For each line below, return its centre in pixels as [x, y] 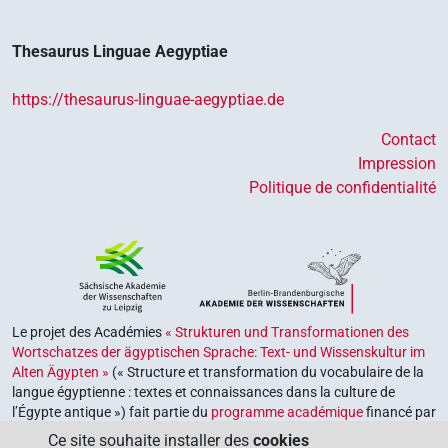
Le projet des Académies [88, 331]
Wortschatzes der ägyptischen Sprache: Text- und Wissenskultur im [218, 351]
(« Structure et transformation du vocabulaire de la [266, 371]
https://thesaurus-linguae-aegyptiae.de [148, 99]
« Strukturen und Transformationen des [287, 331]
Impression [397, 163]
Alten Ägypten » [60, 371]
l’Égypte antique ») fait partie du [111, 411]
